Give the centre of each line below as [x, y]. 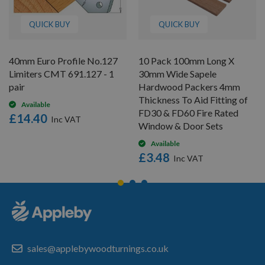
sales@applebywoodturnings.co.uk [98, 248]
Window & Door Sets [181, 125]
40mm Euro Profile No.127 [63, 60]
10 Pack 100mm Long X [186, 60]
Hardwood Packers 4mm [189, 86]
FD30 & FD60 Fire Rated [188, 112]
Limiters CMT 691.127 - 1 [62, 73]
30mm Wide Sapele [177, 73]
